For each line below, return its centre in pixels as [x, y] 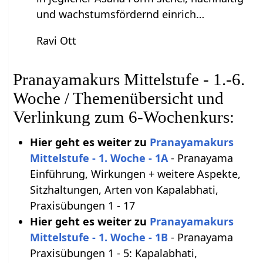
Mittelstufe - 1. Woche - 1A [99, 158]
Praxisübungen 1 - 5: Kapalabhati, [113, 253]
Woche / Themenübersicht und [119, 98]
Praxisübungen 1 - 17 [82, 206]
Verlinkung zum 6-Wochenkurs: [124, 117]
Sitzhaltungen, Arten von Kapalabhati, [124, 190]
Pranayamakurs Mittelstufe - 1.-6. [129, 80]
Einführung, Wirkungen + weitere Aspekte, [135, 174]
